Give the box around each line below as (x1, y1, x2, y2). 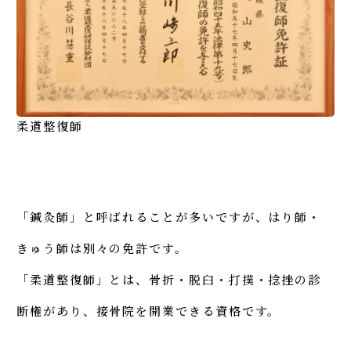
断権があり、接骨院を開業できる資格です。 (16, 302, 281, 319)
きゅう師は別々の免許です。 (16, 239, 188, 256)
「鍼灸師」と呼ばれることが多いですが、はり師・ (16, 208, 322, 225)
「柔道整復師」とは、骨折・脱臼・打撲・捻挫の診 (16, 270, 322, 288)
